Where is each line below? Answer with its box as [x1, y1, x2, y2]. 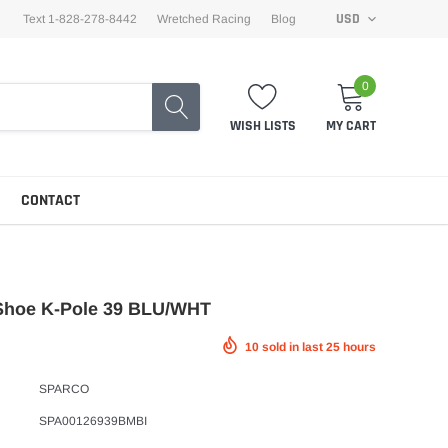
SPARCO [39, 381, 89, 396]
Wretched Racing [156, 12, 251, 27]
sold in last [259, 339, 326, 354]
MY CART [326, 117, 376, 136]
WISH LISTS [230, 117, 296, 136]
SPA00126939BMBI [39, 413, 147, 428]
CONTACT [21, 189, 80, 211]
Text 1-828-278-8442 [22, 12, 137, 27]
